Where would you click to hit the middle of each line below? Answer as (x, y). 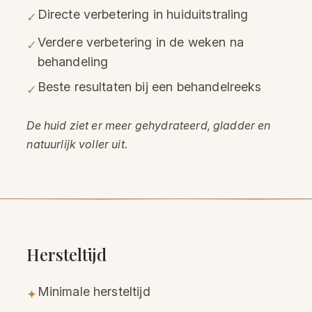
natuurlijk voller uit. (77, 145)
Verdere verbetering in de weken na (141, 42)
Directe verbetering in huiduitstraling (143, 15)
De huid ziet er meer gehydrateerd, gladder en (149, 126)
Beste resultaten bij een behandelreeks (149, 87)
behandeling (73, 62)
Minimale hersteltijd (94, 292)
